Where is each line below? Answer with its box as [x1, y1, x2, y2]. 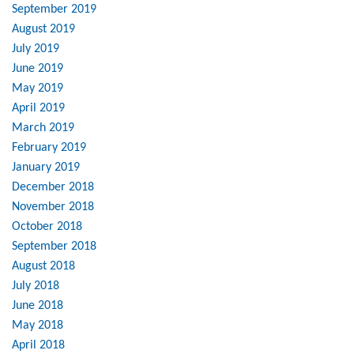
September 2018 [12, 240, 96, 254]
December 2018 [12, 181, 94, 194]
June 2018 [12, 299, 63, 313]
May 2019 [12, 82, 63, 96]
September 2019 [12, 3, 96, 17]
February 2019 [12, 141, 86, 155]
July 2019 [12, 43, 59, 56]
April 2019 [12, 102, 65, 115]
